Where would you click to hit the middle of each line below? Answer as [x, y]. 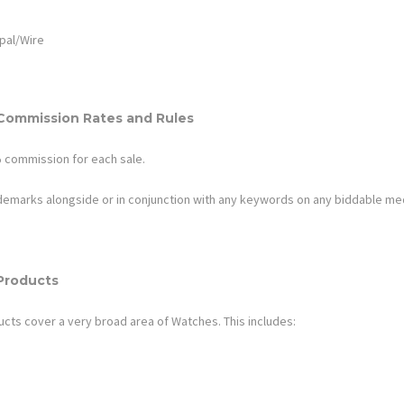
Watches [195, 321]
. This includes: [257, 321]
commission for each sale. [75, 158]
